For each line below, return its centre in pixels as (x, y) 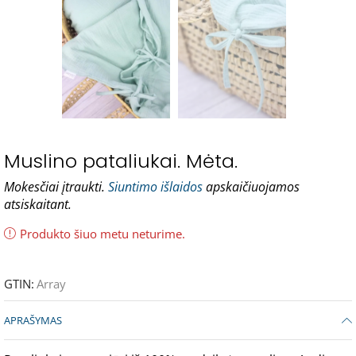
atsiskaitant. (38, 205)
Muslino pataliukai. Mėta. (121, 161)
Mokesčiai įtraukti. (56, 187)
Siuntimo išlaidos (155, 187)
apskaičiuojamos (251, 187)
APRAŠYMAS (33, 321)
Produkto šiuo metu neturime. (103, 234)
